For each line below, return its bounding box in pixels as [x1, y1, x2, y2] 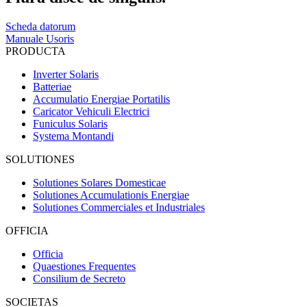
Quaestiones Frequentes [33, 260, 136, 273]
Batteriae [33, 81, 71, 93]
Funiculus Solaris [33, 118, 108, 130]
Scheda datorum [5, 21, 75, 33]
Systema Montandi [33, 130, 114, 143]
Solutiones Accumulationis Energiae [33, 189, 189, 201]
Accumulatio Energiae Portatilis [33, 93, 170, 106]
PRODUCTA [5, 45, 66, 58]
